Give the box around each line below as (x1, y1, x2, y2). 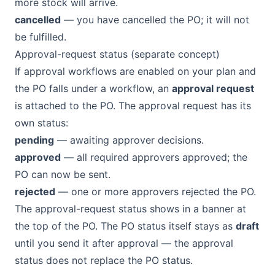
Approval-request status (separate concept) (15, 48, 220, 60)
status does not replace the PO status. (15, 254, 193, 266)
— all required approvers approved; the (61, 151, 247, 163)
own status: (15, 117, 68, 129)
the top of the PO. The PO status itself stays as (15, 220, 236, 232)
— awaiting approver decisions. (54, 134, 204, 146)
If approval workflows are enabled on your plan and (15, 65, 256, 77)
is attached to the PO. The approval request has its (15, 99, 251, 112)
